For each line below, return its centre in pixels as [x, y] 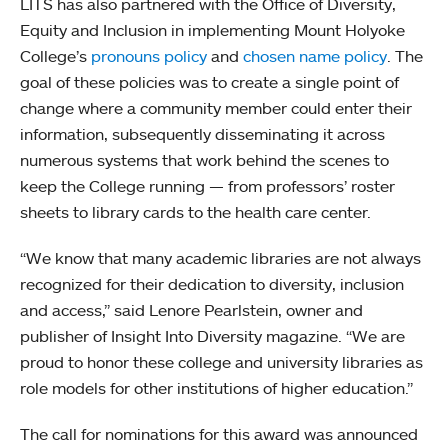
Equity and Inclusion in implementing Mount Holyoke [212, 29]
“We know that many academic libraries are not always [220, 257]
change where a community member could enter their [216, 107]
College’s [55, 55]
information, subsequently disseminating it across [202, 133]
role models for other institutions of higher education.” [216, 387]
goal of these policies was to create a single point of [209, 81]
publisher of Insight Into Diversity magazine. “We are [212, 335]
